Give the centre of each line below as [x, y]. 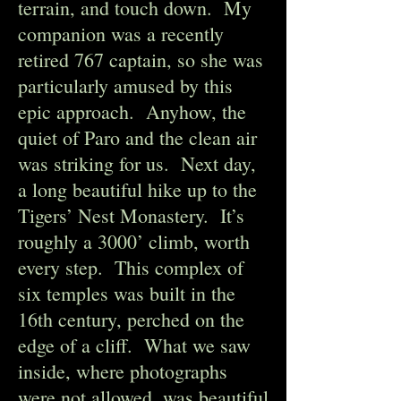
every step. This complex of [131, 267]
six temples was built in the [127, 293]
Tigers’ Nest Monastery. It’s [131, 215]
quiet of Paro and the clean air [137, 137]
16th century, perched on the [131, 319]
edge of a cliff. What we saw [134, 345]
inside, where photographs [123, 371]
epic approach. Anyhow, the [132, 111]
